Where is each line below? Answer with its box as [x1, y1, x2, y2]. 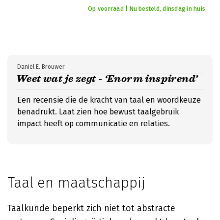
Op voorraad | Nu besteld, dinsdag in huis [88, 5, 205, 12]
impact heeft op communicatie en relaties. [17, 119, 170, 128]
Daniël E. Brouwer [17, 63, 65, 70]
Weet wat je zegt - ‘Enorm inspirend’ [16, 73, 198, 85]
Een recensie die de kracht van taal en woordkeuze [17, 95, 201, 105]
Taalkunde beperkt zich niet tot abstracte [7, 203, 175, 214]
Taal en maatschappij [7, 174, 145, 192]
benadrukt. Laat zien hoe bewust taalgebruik [17, 107, 179, 116]
